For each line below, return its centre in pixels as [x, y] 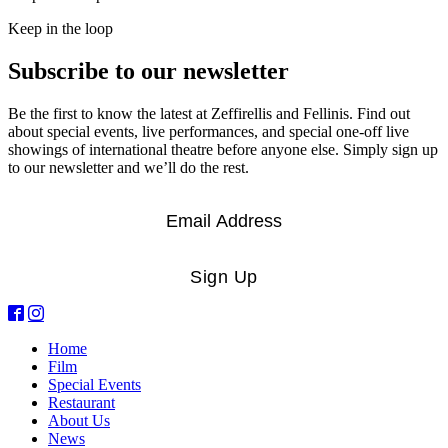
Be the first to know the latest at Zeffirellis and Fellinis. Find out [209, 114]
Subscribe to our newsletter [148, 71]
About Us [79, 421]
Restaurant [81, 403]
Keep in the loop [60, 29]
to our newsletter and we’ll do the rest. [128, 168]
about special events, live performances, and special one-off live [208, 132]
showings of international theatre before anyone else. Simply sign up [223, 150]
